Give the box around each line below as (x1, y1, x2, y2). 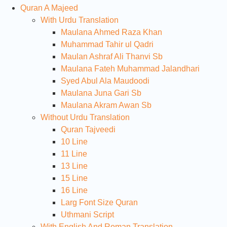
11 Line (61, 149, 87, 158)
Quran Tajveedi (61, 125, 116, 134)
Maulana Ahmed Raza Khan (61, 27, 162, 36)
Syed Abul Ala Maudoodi (61, 76, 149, 85)
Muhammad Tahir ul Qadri (61, 40, 154, 49)
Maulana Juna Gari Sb (61, 88, 141, 97)
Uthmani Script (61, 210, 114, 219)
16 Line (61, 185, 88, 195)
